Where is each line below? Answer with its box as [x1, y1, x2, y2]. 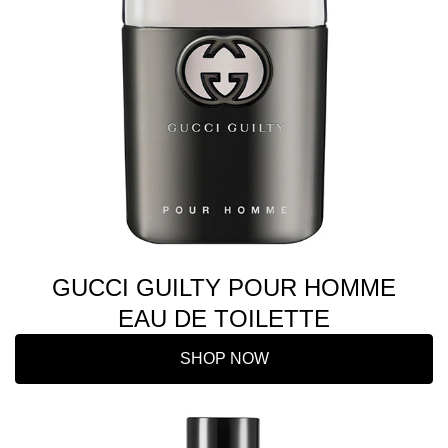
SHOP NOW [179, 350, 269, 367]
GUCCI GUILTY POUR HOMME [52, 274, 396, 301]
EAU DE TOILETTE [118, 305, 330, 332]
